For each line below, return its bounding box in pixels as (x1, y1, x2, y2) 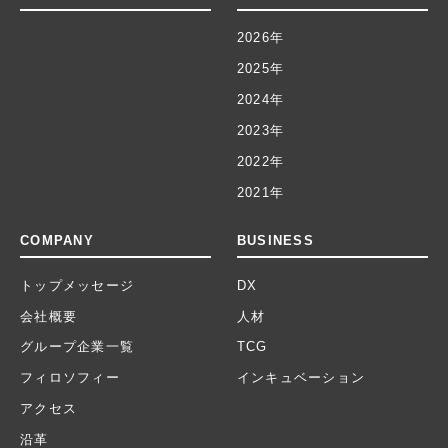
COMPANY (20, 233, 94, 249)
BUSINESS (236, 233, 314, 249)
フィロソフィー (20, 370, 120, 386)
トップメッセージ (20, 277, 135, 293)
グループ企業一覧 (20, 339, 135, 355)
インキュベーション (236, 370, 366, 386)
